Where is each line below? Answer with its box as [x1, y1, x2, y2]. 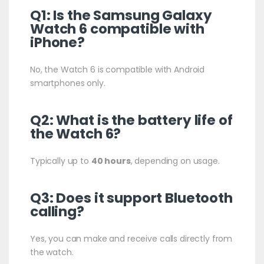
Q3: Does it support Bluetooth [29, 188, 233, 207]
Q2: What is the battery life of [29, 110, 233, 130]
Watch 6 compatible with [29, 19, 204, 38]
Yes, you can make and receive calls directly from [29, 232, 233, 245]
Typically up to [29, 154, 91, 167]
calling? [29, 202, 84, 221]
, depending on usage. [130, 154, 220, 167]
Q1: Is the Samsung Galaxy [29, 5, 212, 25]
